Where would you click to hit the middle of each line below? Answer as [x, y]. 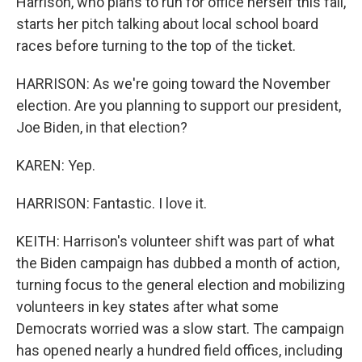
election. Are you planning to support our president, [179, 105]
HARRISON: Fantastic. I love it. [112, 203]
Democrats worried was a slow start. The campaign [180, 328]
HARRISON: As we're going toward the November [173, 84]
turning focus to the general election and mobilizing [181, 285]
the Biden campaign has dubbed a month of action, [178, 263]
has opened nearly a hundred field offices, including [179, 350]
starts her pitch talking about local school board [167, 24]
